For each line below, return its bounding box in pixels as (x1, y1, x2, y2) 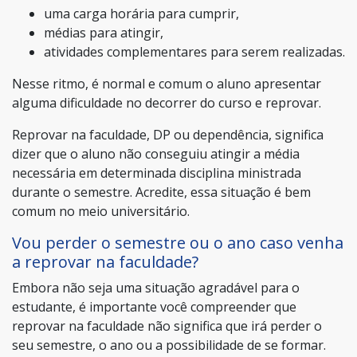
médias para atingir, (44, 23, 163, 41)
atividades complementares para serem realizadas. (44, 42, 345, 61)
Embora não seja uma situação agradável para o (12, 278, 300, 296)
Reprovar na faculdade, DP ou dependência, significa (12, 125, 324, 143)
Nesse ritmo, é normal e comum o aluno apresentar (12, 74, 321, 92)
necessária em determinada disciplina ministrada (12, 163, 301, 182)
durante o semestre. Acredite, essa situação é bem (12, 182, 311, 201)
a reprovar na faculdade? (12, 250, 198, 273)
